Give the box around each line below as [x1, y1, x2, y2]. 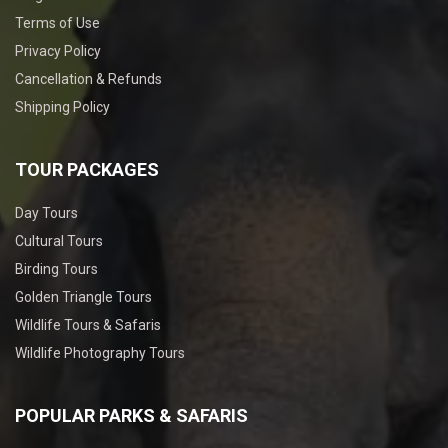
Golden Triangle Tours [15, 288, 152, 305]
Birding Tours [15, 260, 98, 277]
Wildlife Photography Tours [15, 344, 185, 361]
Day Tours [15, 204, 78, 221]
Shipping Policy [15, 98, 110, 115]
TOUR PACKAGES [15, 158, 159, 180]
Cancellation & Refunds [15, 70, 162, 87]
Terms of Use [15, 14, 100, 31]
